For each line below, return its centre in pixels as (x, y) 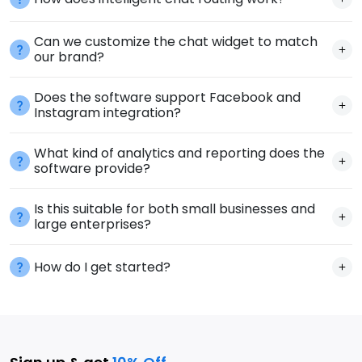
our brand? (69, 57)
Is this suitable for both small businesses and (175, 209)
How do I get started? (102, 267)
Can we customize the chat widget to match (176, 42)
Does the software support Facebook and (167, 98)
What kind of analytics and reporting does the (179, 154)
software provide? (92, 169)
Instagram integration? (107, 113)
